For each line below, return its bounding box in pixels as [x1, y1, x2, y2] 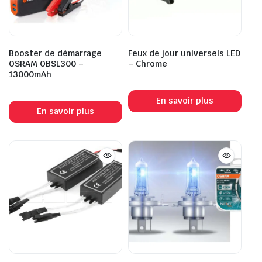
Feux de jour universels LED [128, 47, 240, 58]
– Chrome [128, 58, 167, 69]
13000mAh [9, 68, 51, 80]
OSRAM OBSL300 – [9, 58, 84, 69]
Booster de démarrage [9, 47, 102, 58]
